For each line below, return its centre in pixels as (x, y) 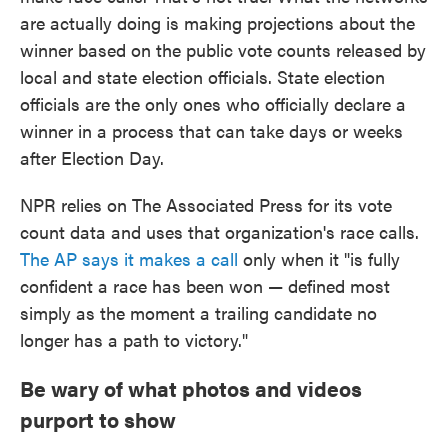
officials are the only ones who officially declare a (213, 103)
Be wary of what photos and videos (191, 388)
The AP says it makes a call (129, 258)
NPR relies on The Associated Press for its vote (206, 204)
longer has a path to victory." (134, 339)
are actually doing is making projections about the (217, 22)
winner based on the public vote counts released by (223, 49)
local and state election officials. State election (202, 76)
